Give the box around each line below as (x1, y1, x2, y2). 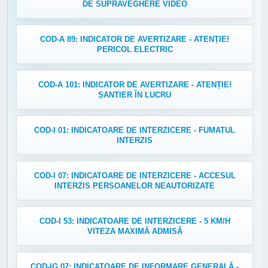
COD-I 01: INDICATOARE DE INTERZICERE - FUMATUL (34, 126, 235, 135)
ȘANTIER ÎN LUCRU (98, 90, 171, 100)
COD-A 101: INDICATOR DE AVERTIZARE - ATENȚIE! (38, 80, 232, 90)
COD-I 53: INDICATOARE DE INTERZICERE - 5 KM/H (39, 217, 230, 226)
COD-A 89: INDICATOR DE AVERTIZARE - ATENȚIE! (40, 35, 229, 44)
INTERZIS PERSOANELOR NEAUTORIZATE (54, 181, 215, 191)
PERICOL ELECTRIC (96, 45, 173, 54)
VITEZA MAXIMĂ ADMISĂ (87, 227, 182, 236)
